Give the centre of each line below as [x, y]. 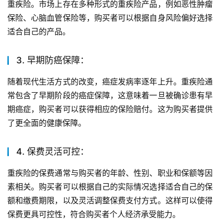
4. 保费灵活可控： [53, 151]
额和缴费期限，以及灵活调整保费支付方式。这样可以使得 [110, 200]
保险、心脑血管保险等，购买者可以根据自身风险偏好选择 [110, 17]
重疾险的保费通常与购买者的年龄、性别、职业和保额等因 [110, 173]
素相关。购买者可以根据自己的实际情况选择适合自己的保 [110, 186]
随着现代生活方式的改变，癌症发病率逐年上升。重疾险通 [110, 81]
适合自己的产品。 [39, 31]
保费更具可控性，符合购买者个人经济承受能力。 [94, 214]
